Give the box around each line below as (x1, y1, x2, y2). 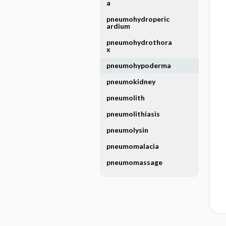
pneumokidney (106, 77, 155, 86)
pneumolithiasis (106, 109, 160, 118)
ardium (106, 22, 130, 30)
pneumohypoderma (106, 61, 171, 70)
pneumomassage (106, 158, 162, 166)
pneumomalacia (106, 142, 159, 150)
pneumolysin (106, 126, 148, 134)
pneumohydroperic (106, 15, 169, 23)
